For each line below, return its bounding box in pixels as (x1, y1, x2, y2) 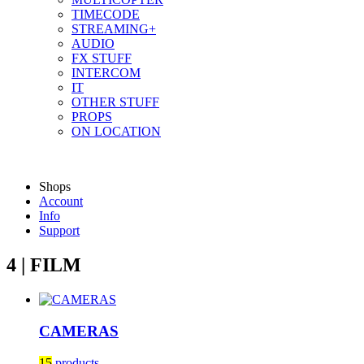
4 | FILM (6, 254, 81, 276)
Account (39, 194, 83, 209)
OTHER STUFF (71, 95, 159, 110)
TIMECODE (71, 7, 140, 22)
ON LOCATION (71, 124, 161, 139)
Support (39, 223, 80, 238)
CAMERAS (39, 322, 119, 340)
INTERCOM (71, 66, 141, 80)
